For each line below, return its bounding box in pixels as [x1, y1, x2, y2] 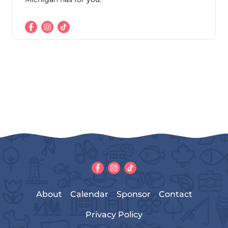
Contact [158, 189, 192, 199]
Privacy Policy [85, 210, 142, 220]
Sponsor [116, 189, 151, 199]
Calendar [70, 189, 108, 199]
